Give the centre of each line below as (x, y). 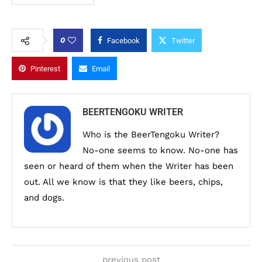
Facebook (123, 41)
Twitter (183, 41)
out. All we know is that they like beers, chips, (123, 182)
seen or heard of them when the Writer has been (129, 166)
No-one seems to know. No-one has (160, 151)
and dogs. (44, 198)
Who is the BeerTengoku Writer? (151, 135)
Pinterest (45, 69)
